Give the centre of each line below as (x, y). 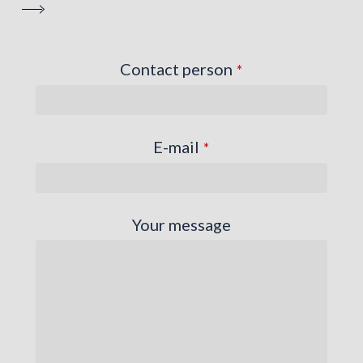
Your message (181, 224)
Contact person (177, 68)
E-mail (177, 146)
